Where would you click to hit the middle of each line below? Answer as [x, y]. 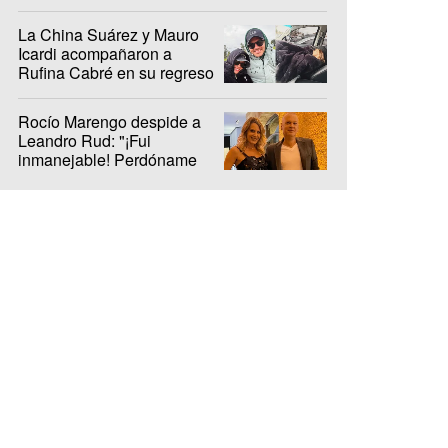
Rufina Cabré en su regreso [116, 72]
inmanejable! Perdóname [107, 159]
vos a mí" [50, 178]
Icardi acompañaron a [95, 53]
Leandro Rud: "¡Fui [84, 140]
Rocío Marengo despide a [109, 121]
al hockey [52, 91]
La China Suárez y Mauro [108, 34]
